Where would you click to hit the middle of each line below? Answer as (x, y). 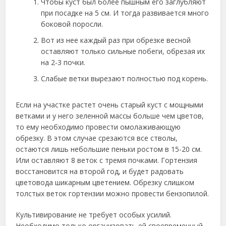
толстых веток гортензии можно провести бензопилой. (112, 193)
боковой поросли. (72, 24)
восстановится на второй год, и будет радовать (100, 171)
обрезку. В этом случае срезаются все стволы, (97, 138)
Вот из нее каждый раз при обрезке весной (116, 40)
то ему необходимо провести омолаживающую (98, 127)
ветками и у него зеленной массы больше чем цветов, (110, 116)
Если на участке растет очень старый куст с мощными (110, 104)
